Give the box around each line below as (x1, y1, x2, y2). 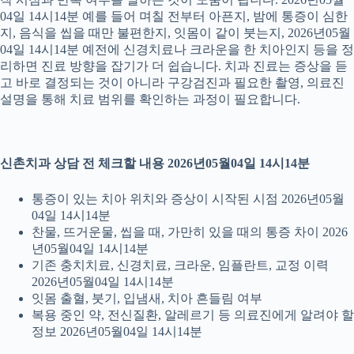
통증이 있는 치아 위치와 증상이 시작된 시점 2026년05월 (32, 191, 345, 205)
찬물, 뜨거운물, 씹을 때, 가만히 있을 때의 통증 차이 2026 (32, 224, 348, 239)
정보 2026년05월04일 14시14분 (32, 324, 202, 338)
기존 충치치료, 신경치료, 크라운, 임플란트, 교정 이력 (32, 258, 329, 272)
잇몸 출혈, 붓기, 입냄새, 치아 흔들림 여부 (32, 291, 262, 305)
